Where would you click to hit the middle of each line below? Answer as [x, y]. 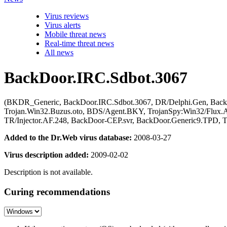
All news [59, 53]
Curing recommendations [57, 192]
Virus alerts [63, 25]
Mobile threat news [75, 34]
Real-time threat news [79, 44]
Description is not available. [48, 172]
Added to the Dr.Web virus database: [68, 138]
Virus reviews [67, 16]
